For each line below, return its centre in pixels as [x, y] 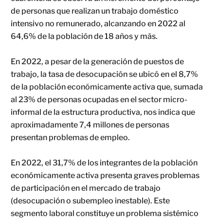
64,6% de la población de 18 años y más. [84, 36]
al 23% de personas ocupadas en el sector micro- [99, 100]
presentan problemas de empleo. [71, 138]
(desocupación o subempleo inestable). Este [91, 201]
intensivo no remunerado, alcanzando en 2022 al [98, 24]
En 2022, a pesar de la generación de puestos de [98, 62]
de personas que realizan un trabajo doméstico [95, 11]
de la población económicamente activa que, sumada [107, 87]
